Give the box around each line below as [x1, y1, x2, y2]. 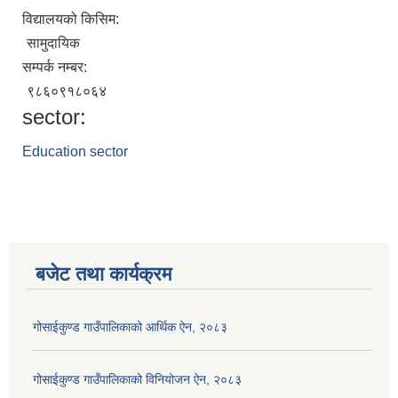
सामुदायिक [27, 36, 80, 52]
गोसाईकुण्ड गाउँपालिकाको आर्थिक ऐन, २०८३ [33, 320, 227, 335]
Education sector [22, 144, 128, 160]
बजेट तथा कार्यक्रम [36, 263, 171, 286]
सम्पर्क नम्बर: [22, 60, 91, 76]
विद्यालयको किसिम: [22, 12, 123, 28]
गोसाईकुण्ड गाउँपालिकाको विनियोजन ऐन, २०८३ [33, 372, 242, 387]
